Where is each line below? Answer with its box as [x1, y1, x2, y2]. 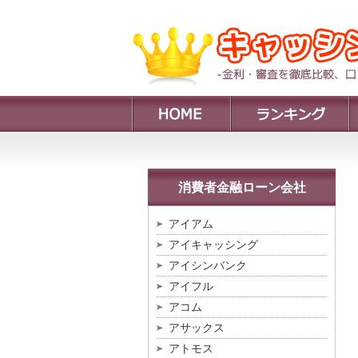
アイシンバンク [169, 259, 247, 272]
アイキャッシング [169, 238, 258, 251]
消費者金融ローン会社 [177, 181, 306, 194]
